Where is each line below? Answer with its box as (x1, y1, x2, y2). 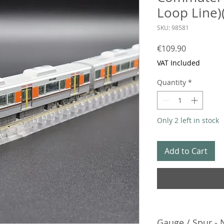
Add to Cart (164, 145, 207, 156)
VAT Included (157, 58, 200, 67)
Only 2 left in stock (157, 115, 219, 125)
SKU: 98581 (157, 23, 189, 31)
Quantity (157, 77, 186, 87)
